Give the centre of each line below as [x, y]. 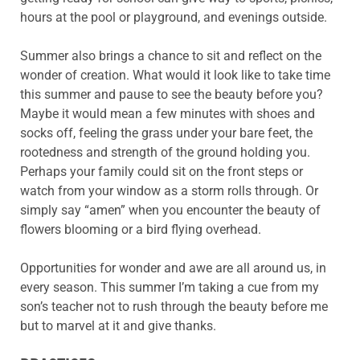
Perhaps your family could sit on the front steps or [162, 172]
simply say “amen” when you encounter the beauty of [170, 211]
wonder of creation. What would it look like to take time [175, 76]
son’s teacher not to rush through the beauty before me [174, 307]
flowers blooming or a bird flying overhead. [141, 230]
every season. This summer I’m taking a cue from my [170, 288]
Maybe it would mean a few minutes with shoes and [168, 114]
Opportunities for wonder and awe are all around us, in [173, 268]
